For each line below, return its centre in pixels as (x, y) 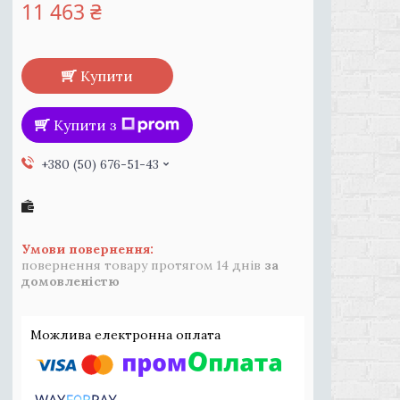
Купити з (85, 125)
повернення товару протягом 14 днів (143, 265)
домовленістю (71, 281)
